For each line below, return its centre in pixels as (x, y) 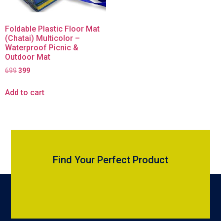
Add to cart (25, 92)
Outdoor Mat (28, 57)
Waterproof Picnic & (42, 47)
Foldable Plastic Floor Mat (52, 29)
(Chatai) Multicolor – (42, 38)
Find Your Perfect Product (110, 160)
